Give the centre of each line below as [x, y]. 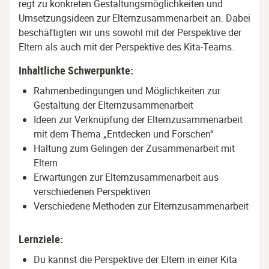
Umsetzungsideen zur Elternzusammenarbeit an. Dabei [134, 18]
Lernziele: [41, 239]
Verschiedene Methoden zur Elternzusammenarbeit [141, 206]
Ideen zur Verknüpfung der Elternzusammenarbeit [138, 119]
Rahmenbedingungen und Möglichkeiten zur [127, 91]
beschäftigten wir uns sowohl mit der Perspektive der [130, 32]
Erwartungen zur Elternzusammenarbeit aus [126, 177]
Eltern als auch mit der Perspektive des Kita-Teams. [126, 47]
